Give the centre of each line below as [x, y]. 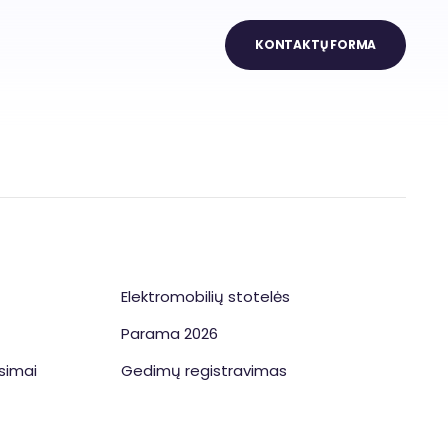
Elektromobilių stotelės [206, 297]
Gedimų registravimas [204, 371]
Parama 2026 [170, 334]
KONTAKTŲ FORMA [315, 45]
